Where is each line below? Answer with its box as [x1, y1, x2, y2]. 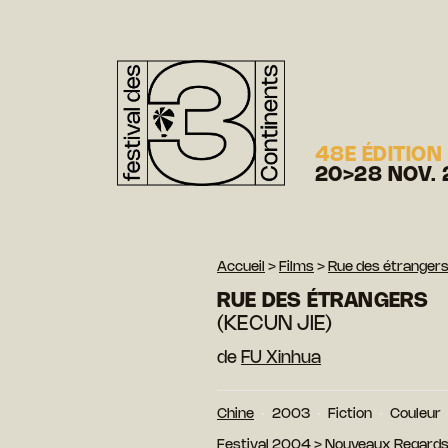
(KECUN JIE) [217, 314, 333, 334]
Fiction [328, 407, 372, 421]
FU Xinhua [241, 349, 321, 366]
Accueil [217, 260, 265, 274]
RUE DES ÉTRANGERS [217, 291, 429, 311]
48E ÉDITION [315, 145, 443, 165]
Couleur [390, 407, 441, 421]
